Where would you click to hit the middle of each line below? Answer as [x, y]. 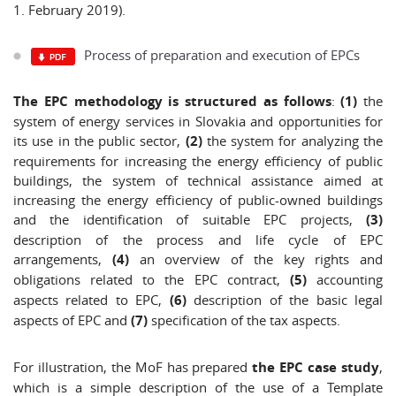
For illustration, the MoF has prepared [133, 367]
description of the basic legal [285, 300]
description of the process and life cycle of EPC [198, 240]
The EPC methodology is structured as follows [172, 101]
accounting [345, 279]
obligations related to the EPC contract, [152, 279]
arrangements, [63, 259]
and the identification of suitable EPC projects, [190, 219]
